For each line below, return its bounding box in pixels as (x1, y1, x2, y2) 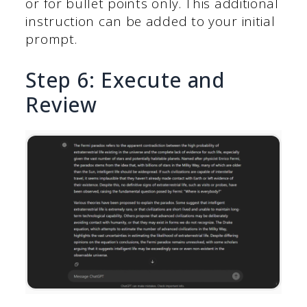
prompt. (25, 30, 77, 49)
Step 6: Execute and (25, 65, 225, 94)
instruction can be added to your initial (25, 12, 275, 31)
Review (25, 90, 97, 119)
